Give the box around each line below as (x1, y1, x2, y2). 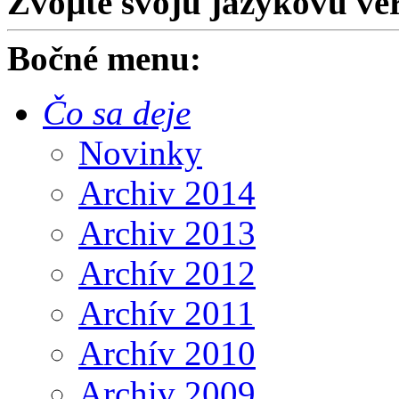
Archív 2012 (78, 254, 256, 292)
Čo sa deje (43, 94, 191, 132)
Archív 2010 (78, 334, 256, 372)
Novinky (78, 134, 202, 172)
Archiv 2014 (78, 174, 256, 212)
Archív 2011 (78, 294, 255, 332)
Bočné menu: (7, 39, 201, 77)
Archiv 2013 (78, 214, 256, 252)
